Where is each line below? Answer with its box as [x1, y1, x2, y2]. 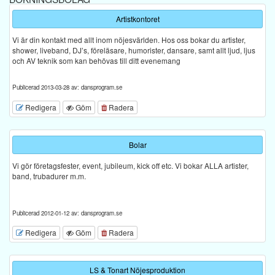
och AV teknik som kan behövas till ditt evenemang [12, 55, 180, 66]
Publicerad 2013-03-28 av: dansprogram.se [12, 83, 122, 92]
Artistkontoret [115, 14, 160, 25]
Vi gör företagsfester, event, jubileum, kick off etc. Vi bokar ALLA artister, [12, 160, 249, 171]
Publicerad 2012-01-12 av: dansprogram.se [12, 208, 122, 217]
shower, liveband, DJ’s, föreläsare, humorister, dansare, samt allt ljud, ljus [12, 45, 255, 56]
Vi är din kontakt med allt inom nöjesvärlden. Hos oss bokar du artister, [12, 34, 246, 45]
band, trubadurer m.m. [12, 170, 86, 181]
